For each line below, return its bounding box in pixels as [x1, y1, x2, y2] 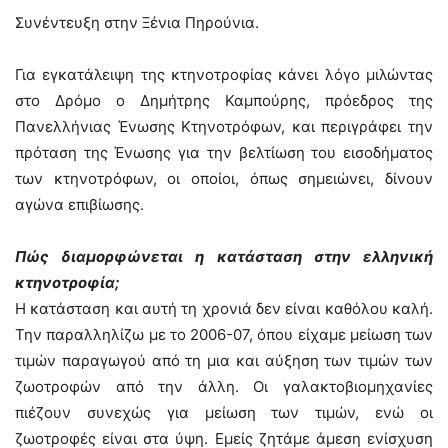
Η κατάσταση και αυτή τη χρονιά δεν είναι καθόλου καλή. [15, 299, 433, 318]
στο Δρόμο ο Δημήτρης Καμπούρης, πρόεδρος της [15, 91, 433, 110]
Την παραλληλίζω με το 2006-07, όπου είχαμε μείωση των [15, 325, 433, 344]
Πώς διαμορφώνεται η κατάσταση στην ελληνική [15, 247, 433, 266]
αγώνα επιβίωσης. [15, 195, 144, 214]
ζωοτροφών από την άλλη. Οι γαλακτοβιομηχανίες [15, 377, 433, 396]
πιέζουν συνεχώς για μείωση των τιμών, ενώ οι [15, 403, 433, 422]
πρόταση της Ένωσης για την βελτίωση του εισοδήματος [15, 143, 433, 162]
